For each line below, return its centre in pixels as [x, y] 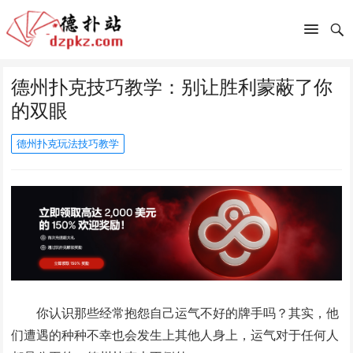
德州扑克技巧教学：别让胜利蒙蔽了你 [172, 86]
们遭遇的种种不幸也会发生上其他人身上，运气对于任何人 [175, 334]
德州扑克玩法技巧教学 [68, 143]
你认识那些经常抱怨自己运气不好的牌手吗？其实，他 [188, 312]
